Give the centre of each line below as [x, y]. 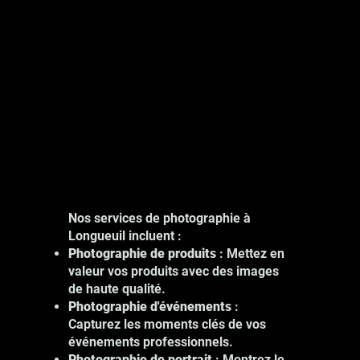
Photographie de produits [142, 253]
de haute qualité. [117, 288]
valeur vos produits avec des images [173, 271]
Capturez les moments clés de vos [167, 324]
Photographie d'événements [151, 306]
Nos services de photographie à [159, 218]
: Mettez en [250, 253]
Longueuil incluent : [125, 235]
